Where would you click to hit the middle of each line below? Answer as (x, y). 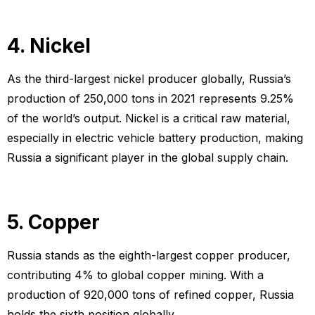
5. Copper (53, 223)
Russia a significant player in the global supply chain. (148, 158)
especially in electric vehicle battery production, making (155, 138)
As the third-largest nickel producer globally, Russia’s (149, 79)
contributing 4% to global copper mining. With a (135, 275)
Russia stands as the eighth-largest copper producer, (149, 256)
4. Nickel (49, 46)
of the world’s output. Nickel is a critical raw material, (149, 118)
